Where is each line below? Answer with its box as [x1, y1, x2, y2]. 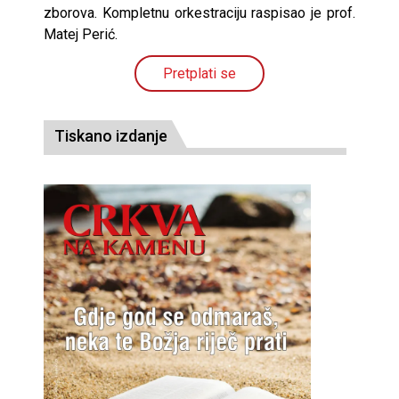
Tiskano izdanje [54, 126, 167, 145]
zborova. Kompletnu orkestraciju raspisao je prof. [44, 4, 355, 21]
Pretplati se [163, 65, 236, 82]
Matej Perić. [44, 26, 118, 43]
